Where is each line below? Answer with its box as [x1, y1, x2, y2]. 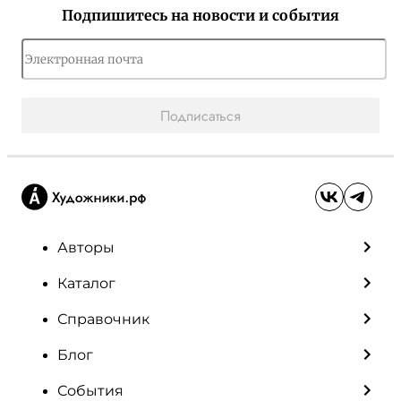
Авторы [57, 238, 115, 256]
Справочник [57, 310, 149, 328]
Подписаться [160, 105, 241, 126]
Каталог [57, 274, 115, 292]
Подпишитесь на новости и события [62, 6, 339, 24]
